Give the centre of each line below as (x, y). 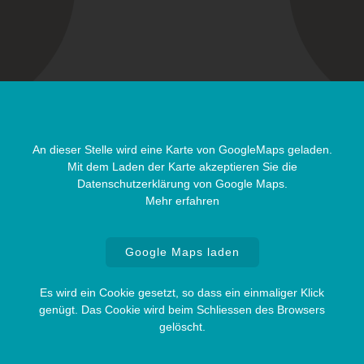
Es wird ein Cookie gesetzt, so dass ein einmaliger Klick (182, 292)
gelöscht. (182, 327)
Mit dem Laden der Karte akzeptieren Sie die (182, 167)
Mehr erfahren (182, 201)
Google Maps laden (182, 253)
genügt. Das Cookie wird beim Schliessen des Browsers (182, 310)
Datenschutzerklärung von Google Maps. (182, 184)
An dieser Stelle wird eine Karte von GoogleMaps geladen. (182, 150)
